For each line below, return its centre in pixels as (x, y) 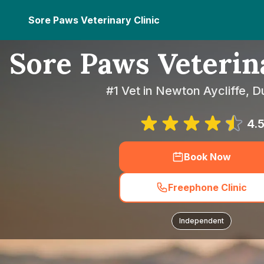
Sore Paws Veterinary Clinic (94, 20)
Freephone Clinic (207, 187)
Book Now (207, 157)
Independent (202, 221)
